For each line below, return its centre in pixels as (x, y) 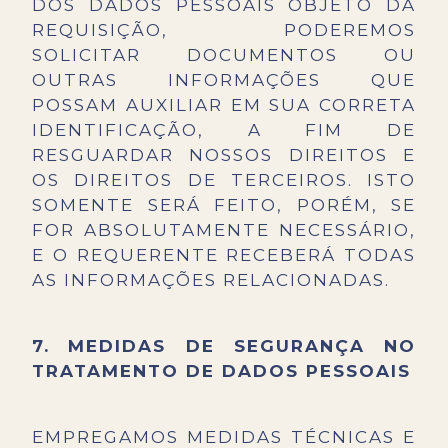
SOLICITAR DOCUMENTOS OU (224, 55)
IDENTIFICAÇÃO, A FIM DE (224, 130)
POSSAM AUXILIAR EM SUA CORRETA (224, 105)
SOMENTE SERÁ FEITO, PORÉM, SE (224, 205)
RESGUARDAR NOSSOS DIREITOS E (224, 155)
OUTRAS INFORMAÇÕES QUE (224, 80)
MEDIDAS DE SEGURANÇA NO (242, 346)
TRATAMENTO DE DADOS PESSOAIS (221, 371)
